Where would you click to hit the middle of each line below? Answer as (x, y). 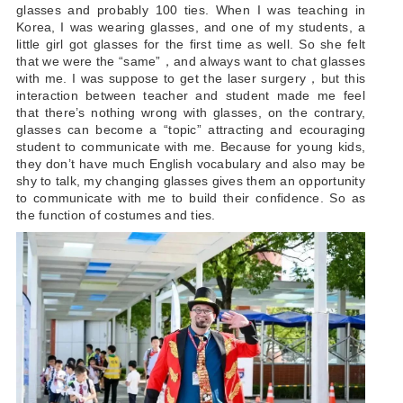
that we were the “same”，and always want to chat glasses (191, 62)
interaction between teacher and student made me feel (191, 96)
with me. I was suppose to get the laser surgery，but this (191, 79)
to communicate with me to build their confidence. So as (191, 198)
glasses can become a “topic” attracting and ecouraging (191, 130)
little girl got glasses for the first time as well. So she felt (191, 45)
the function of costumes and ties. (116, 215)
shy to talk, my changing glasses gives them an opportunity (191, 181)
